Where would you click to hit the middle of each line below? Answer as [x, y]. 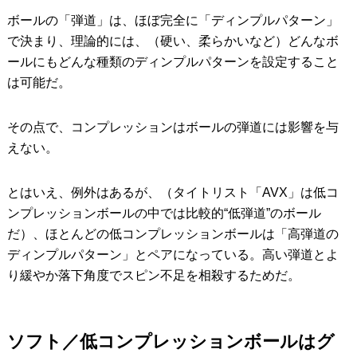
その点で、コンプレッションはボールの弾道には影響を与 [173, 127]
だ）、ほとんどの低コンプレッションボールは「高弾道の [173, 234]
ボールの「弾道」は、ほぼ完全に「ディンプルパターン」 [173, 21]
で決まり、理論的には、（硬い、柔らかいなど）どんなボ [173, 41]
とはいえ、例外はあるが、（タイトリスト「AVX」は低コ [173, 193]
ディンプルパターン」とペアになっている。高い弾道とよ [173, 255]
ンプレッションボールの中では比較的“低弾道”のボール [164, 214]
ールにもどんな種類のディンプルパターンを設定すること [173, 62]
